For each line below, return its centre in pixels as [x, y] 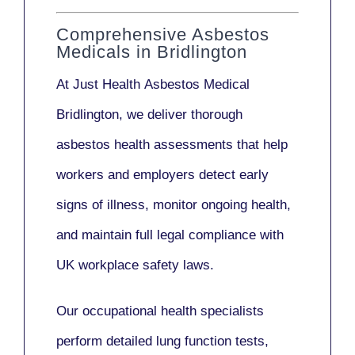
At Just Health [100, 85]
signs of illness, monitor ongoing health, [174, 205]
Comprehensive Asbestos [163, 35]
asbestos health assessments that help [172, 145]
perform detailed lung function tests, [162, 342]
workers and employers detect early [162, 175]
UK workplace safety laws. [135, 265]
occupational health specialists [173, 311]
